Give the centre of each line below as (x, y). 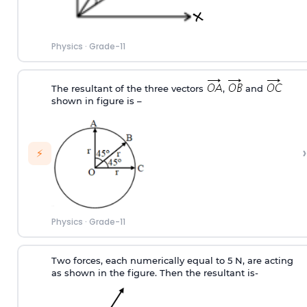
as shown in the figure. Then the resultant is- (155, 273)
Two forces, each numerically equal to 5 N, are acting (172, 261)
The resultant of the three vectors (128, 89)
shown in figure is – (96, 101)
